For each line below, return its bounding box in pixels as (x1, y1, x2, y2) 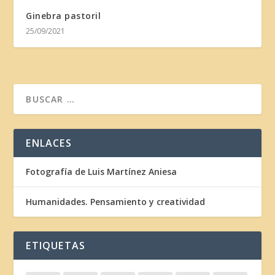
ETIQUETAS (26, 238, 86, 252)
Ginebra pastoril (26, 9, 101, 21)
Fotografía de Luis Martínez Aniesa (26, 165, 177, 177)
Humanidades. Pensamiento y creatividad (26, 195, 206, 207)
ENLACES (26, 136, 72, 150)
